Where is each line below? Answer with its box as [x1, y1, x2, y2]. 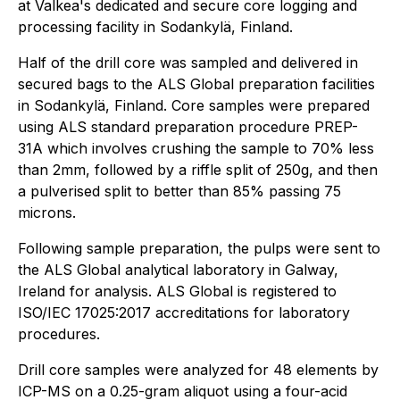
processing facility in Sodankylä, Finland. [18, 18, 293, 37]
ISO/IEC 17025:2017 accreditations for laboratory [18, 304, 350, 322]
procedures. [18, 325, 100, 344]
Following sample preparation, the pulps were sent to [18, 239, 380, 258]
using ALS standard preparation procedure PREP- [18, 118, 358, 137]
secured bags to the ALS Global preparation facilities [18, 75, 375, 94]
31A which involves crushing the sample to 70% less [18, 139, 374, 158]
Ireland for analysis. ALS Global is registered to [18, 282, 337, 301]
